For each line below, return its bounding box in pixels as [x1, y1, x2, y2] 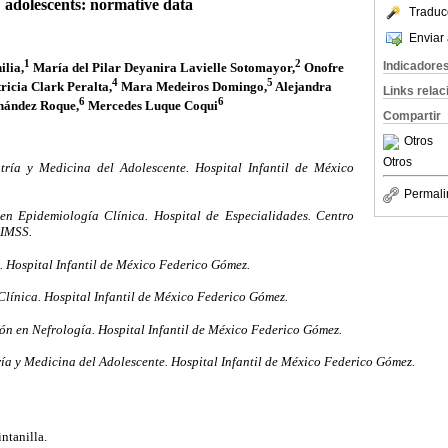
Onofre [301, 59, 344, 75]
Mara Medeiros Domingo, [118, 78, 267, 94]
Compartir [383, 109, 441, 123]
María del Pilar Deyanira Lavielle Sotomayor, [30, 59, 295, 75]
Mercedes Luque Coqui [84, 98, 218, 114]
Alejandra [273, 78, 332, 94]
